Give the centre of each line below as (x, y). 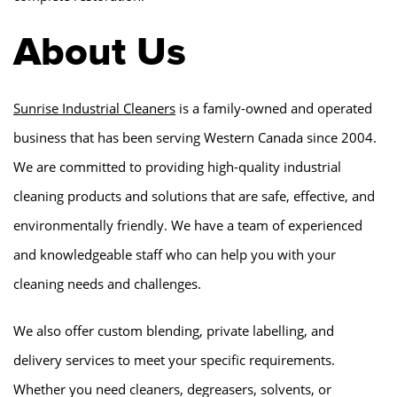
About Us (100, 52)
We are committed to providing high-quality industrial (177, 166)
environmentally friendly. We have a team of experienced (188, 225)
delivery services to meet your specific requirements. (174, 359)
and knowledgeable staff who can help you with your (175, 254)
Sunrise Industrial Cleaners (94, 108)
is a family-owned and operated (274, 108)
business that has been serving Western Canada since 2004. (195, 137)
